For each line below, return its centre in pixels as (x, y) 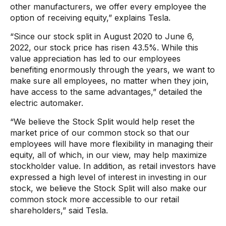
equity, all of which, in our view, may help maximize (108, 155)
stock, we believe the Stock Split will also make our (108, 188)
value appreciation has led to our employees (95, 58)
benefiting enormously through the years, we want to (112, 69)
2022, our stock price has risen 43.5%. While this (104, 47)
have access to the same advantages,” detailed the (106, 92)
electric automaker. (47, 103)
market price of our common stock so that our (100, 132)
